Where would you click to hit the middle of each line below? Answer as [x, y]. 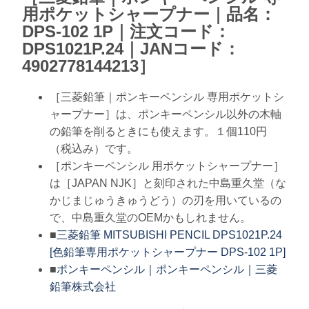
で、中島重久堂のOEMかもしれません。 [150, 217]
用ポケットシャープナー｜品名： [149, 14]
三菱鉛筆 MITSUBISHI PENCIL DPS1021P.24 [169, 235]
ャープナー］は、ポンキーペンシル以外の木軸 [166, 114]
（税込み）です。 [94, 148]
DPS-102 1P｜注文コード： [126, 32]
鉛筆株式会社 [83, 286]
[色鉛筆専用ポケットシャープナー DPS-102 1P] [168, 252]
